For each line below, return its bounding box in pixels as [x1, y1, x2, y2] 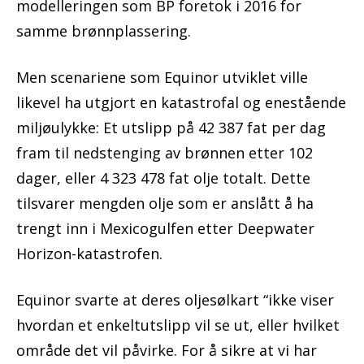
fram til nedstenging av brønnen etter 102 [16, 143, 313, 163]
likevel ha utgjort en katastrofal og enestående [16, 93, 346, 113]
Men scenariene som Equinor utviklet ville [16, 67, 308, 88]
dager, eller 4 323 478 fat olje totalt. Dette [16, 168, 310, 188]
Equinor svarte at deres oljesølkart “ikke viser [16, 290, 334, 310]
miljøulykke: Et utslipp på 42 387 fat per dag [16, 118, 326, 138]
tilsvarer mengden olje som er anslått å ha [16, 193, 314, 214]
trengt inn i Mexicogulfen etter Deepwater [16, 219, 314, 239]
